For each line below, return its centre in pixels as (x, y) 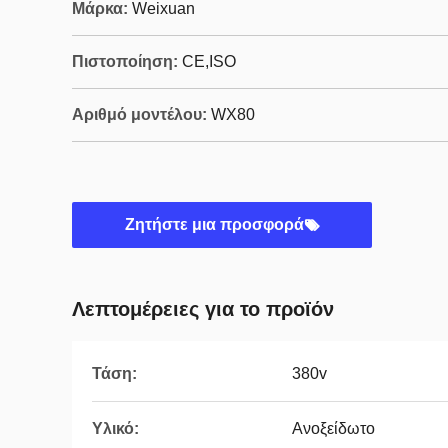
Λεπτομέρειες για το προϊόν (203, 309)
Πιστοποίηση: (125, 61)
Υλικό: (115, 428)
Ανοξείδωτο (333, 428)
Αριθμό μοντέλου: (139, 114)
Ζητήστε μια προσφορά (214, 224)
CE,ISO (209, 61)
